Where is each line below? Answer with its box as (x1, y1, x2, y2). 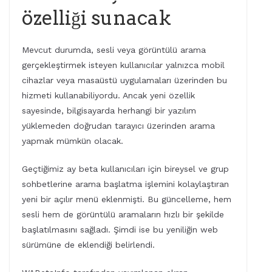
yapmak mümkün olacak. (22, 136, 123, 146)
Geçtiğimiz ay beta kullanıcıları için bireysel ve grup (22, 164, 229, 174)
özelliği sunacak (22, 6, 171, 30)
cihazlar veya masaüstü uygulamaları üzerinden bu (22, 75, 227, 86)
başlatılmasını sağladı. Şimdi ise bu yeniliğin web (22, 225, 218, 235)
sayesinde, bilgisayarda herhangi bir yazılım (22, 106, 196, 116)
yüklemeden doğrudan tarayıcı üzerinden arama (22, 121, 215, 131)
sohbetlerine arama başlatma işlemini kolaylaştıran (22, 179, 229, 189)
